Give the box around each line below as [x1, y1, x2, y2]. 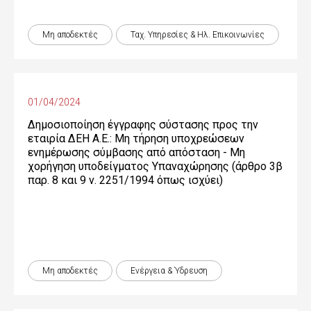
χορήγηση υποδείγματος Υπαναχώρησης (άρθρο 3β [28, 160, 283, 173]
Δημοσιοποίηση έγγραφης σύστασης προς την [28, 118, 258, 131]
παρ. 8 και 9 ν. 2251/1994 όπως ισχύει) [28, 174, 223, 187]
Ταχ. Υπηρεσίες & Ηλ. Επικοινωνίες [131, 30, 264, 40]
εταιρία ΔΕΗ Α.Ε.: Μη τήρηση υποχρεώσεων [28, 132, 244, 145]
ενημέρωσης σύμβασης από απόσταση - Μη [28, 146, 245, 159]
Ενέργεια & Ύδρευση [131, 266, 208, 276]
